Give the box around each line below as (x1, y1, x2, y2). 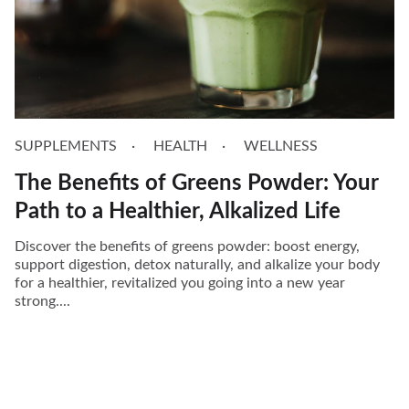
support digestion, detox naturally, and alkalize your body (15, 257, 380, 272)
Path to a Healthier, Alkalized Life (15, 200, 341, 223)
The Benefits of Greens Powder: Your (15, 172, 378, 194)
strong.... (15, 293, 70, 309)
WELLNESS (244, 138, 318, 153)
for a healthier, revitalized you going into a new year (15, 275, 345, 290)
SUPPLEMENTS (15, 138, 117, 153)
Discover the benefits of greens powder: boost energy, (15, 238, 360, 254)
